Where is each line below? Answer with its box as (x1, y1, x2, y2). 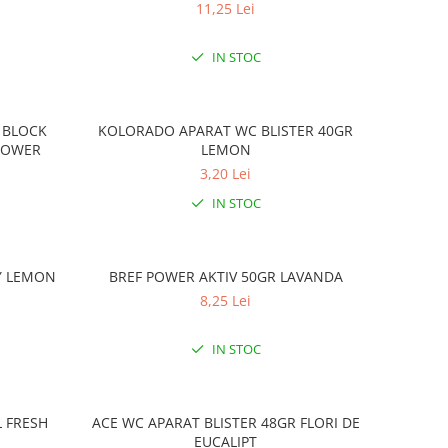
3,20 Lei (200, 164, 252, 183)
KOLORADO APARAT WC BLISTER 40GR (98, 121, 354, 140)
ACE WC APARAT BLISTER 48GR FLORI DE (91, 413, 360, 432)
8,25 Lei (200, 291, 252, 310)
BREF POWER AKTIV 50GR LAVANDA (108, 267, 343, 286)
